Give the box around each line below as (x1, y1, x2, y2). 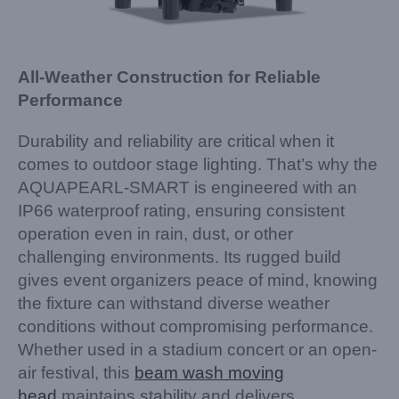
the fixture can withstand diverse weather (18, 294, 330, 313)
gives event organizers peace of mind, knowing (18, 271, 378, 289)
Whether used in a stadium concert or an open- (18, 340, 377, 359)
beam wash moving (134, 363, 284, 382)
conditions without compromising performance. (18, 317, 373, 336)
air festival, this (18, 363, 134, 382)
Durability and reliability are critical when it (18, 132, 334, 151)
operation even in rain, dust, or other (18, 224, 293, 243)
